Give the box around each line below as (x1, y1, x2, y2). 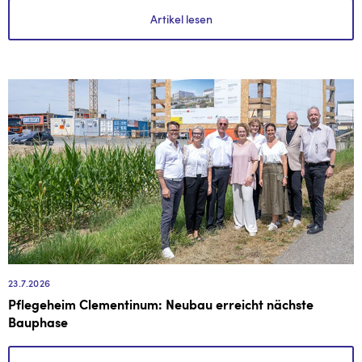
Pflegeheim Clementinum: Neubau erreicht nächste (8, 300, 314, 314)
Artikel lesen (149, 11, 213, 26)
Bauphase (8, 318, 68, 331)
